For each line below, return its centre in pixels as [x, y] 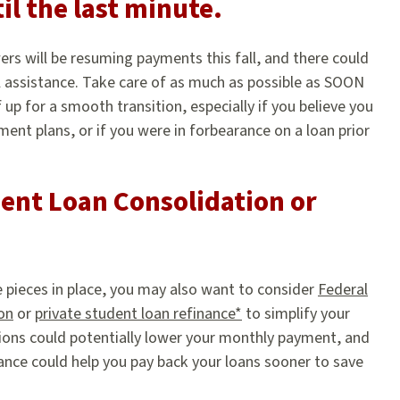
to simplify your [296, 314]
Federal [343, 290]
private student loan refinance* [138, 314]
